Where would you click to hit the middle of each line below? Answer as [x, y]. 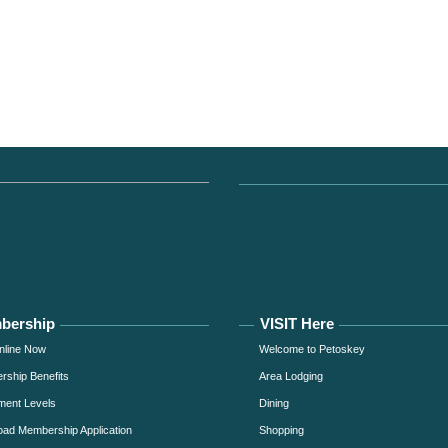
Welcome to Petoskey [312, 349]
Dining [274, 403]
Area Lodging [291, 376]
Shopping [281, 430]
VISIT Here [297, 324]
